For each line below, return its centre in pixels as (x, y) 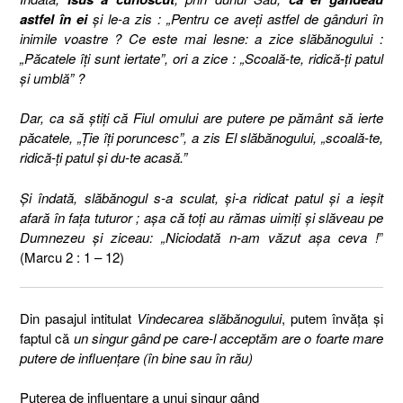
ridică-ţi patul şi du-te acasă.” (103, 157)
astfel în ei (54, 18)
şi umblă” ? (52, 77)
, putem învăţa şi (332, 318)
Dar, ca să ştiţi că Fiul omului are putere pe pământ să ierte (201, 117)
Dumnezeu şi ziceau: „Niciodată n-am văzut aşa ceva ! (199, 237)
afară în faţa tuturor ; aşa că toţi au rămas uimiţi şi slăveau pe (201, 217)
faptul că (47, 337)
